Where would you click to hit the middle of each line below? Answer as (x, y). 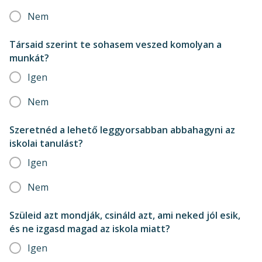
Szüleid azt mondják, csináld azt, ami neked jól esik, (125, 215)
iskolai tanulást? (46, 143)
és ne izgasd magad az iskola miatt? (90, 229)
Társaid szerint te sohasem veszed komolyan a (116, 44)
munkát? (29, 58)
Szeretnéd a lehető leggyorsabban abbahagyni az (122, 130)
